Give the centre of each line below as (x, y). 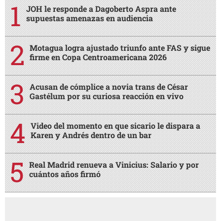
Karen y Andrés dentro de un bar (91, 135)
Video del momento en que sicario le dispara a (115, 126)
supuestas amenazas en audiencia (90, 18)
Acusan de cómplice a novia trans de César (109, 87)
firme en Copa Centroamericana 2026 (98, 57)
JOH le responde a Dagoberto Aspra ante (101, 9)
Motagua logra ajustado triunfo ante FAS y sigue (120, 48)
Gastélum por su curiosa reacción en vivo (107, 96)
